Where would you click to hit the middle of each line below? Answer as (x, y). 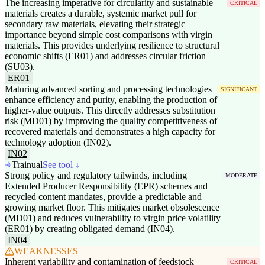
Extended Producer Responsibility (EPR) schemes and (106, 186)
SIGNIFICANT (239, 89)
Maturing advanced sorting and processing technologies (108, 89)
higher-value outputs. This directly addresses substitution (110, 111)
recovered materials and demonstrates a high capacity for (110, 132)
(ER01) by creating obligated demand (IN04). (90, 229)
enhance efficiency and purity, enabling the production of (111, 100)
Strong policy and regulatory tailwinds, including (96, 176)
